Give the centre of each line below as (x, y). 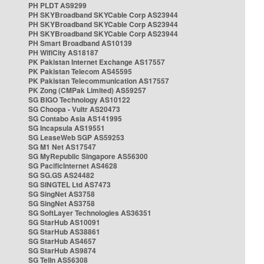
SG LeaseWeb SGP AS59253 (76, 137)
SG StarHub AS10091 (64, 222)
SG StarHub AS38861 (64, 232)
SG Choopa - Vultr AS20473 (74, 109)
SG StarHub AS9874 (62, 250)
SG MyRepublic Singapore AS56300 (88, 156)
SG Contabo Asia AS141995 (75, 118)
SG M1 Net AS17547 (62, 147)
